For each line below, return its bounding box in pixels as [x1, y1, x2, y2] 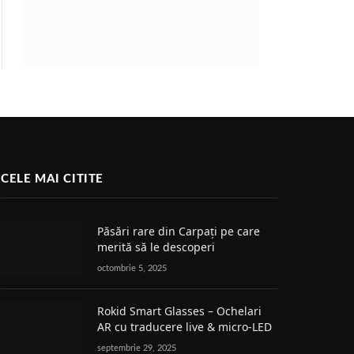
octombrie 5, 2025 [97, 263, 167, 273]
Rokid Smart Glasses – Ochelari [97, 303, 262, 318]
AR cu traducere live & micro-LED [97, 318, 272, 334]
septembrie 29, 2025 [97, 343, 176, 352]
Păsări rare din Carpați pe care [97, 223, 260, 239]
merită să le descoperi [97, 239, 215, 254]
